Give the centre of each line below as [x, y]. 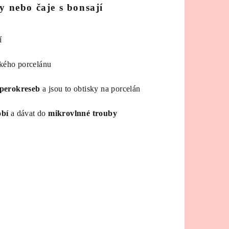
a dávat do [28, 113]
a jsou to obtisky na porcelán [90, 89]
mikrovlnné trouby [83, 113]
